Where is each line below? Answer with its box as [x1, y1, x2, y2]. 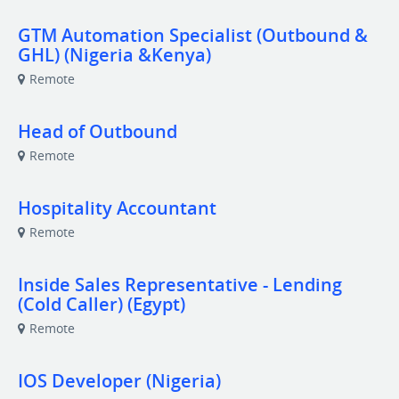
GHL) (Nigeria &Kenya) [18, 43, 211, 67]
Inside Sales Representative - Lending [18, 273, 342, 297]
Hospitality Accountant [18, 196, 216, 220]
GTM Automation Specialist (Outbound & [18, 23, 368, 47]
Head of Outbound [18, 119, 177, 143]
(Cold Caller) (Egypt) [18, 292, 185, 316]
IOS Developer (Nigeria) [18, 369, 221, 393]
